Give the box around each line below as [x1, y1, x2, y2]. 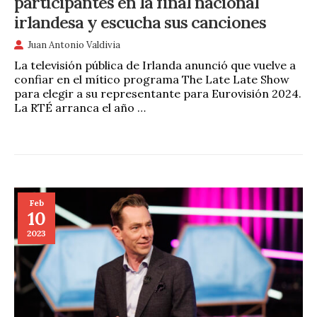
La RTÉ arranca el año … [14, 100, 146, 115]
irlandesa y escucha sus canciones [14, 11, 266, 33]
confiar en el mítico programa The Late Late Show [14, 71, 289, 86]
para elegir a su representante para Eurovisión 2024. [14, 86, 301, 100]
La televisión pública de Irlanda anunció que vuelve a [14, 57, 296, 72]
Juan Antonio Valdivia [28, 38, 120, 51]
